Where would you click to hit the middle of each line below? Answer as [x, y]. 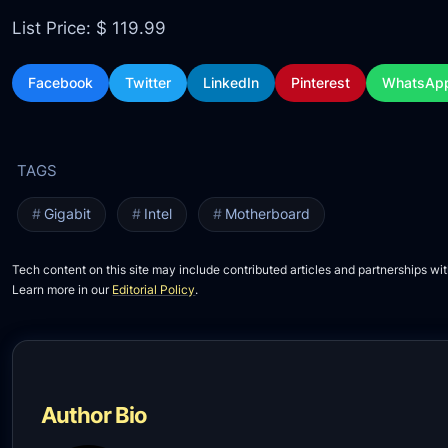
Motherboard [267, 213]
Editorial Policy [154, 290]
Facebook [61, 83]
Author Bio [94, 415]
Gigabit [67, 213]
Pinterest [321, 83]
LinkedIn [231, 83]
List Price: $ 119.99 [89, 27]
